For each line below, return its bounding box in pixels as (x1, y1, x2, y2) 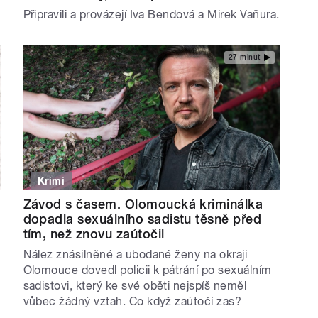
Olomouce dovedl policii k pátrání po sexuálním (23, 263, 272, 277)
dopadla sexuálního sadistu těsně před (23, 211, 262, 226)
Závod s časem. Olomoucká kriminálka (23, 196, 263, 212)
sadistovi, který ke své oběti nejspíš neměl (23, 278, 247, 292)
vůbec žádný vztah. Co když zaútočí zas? (23, 294, 242, 308)
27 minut (228, 53, 261, 61)
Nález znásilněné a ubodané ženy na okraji (23, 247, 248, 261)
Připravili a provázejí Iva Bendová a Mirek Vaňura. (23, 8, 280, 22)
